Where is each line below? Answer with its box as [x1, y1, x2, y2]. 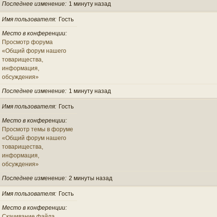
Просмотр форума [2, 38, 53, 46]
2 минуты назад [69, 174, 112, 182]
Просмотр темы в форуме [2, 125, 73, 133]
